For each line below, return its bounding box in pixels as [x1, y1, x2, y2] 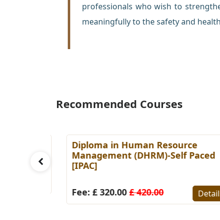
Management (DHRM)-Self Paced [69, 149, 212, 161]
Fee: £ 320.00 [69, 186, 126, 198]
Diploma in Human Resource [69, 138, 194, 151]
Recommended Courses [56, 96, 183, 111]
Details [12, 177, 38, 189]
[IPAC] [69, 159, 94, 171]
